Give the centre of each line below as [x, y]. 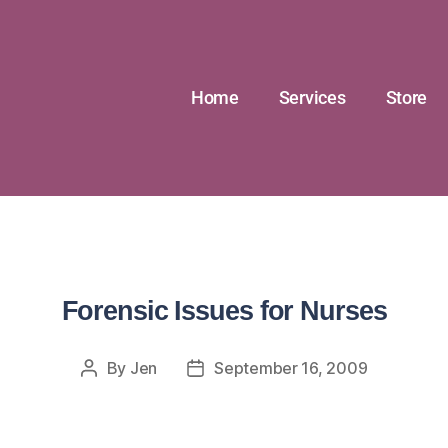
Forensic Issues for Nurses [224, 311]
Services [312, 97]
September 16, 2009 [291, 368]
